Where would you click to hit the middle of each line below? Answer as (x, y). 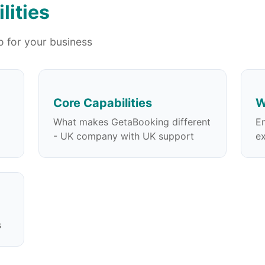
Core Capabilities (103, 103)
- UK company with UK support (124, 136)
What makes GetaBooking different (132, 122)
